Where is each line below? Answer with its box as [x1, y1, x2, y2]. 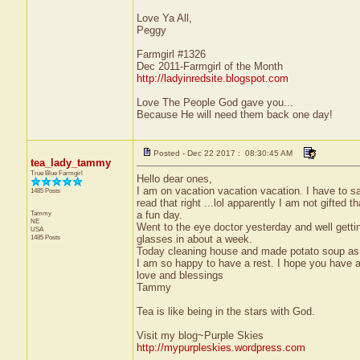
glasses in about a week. [136, 233, 252, 245]
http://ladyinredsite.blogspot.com [136, 72, 288, 84]
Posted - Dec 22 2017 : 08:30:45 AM [153, 149, 292, 157]
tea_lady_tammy [30, 157, 111, 169]
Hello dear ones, [136, 173, 212, 185]
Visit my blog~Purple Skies [136, 329, 264, 342]
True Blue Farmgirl [30, 169, 83, 177]
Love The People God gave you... [136, 96, 293, 108]
